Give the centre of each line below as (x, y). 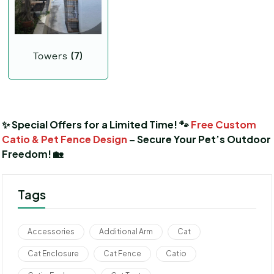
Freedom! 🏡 (32, 154)
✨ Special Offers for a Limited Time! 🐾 (96, 124)
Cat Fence (122, 254)
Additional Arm (126, 232)
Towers (52, 55)
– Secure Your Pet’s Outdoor (200, 139)
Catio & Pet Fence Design (65, 139)
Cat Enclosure (53, 254)
